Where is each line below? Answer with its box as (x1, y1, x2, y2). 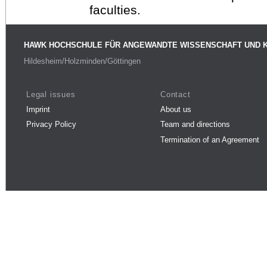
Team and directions (160, 120, 230, 129)
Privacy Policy (26, 120, 76, 129)
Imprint (26, 104, 50, 114)
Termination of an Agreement (160, 135, 259, 144)
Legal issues (26, 89, 76, 99)
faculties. (89, 2, 141, 17)
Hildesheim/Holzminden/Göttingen (24, 57, 141, 66)
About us (160, 104, 191, 114)
